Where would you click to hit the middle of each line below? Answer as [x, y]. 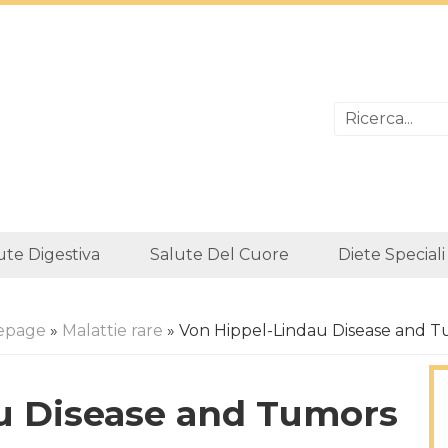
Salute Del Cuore [219, 254]
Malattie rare [112, 330]
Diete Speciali [392, 254]
